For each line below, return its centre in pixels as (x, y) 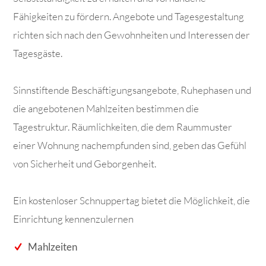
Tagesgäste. (38, 53)
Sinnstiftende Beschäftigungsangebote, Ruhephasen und (132, 90)
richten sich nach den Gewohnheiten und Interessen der (132, 35)
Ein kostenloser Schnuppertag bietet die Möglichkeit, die (132, 201)
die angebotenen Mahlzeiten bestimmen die (106, 109)
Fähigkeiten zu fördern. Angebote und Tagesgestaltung (129, 17)
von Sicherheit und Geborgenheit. (85, 164)
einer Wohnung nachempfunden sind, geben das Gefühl (130, 145)
